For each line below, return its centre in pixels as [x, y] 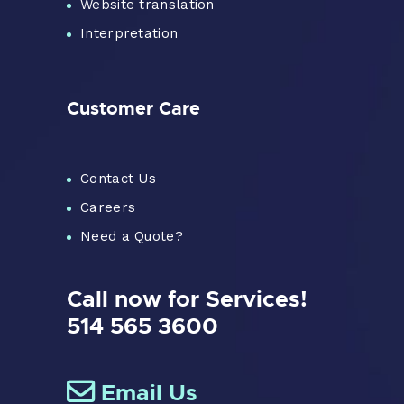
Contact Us [118, 179]
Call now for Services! [187, 298]
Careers [108, 208]
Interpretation [129, 33]
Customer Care [133, 108]
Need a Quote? [132, 237]
